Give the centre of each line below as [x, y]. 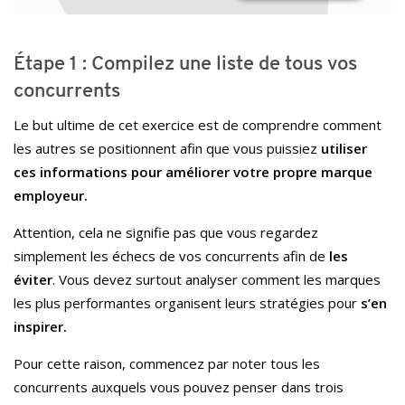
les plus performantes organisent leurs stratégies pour [187, 302]
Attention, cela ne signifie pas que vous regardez [166, 232]
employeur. [51, 195]
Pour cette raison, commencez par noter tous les [167, 363]
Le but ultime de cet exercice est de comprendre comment [198, 124]
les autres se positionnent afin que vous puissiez [167, 148]
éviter [33, 279]
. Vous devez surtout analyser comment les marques [217, 279]
